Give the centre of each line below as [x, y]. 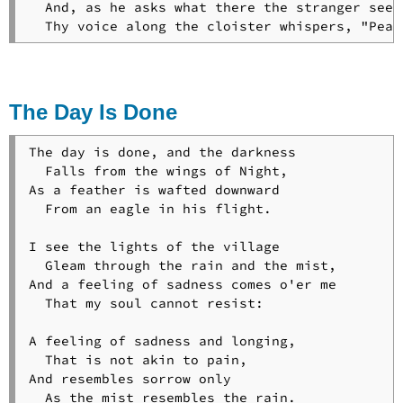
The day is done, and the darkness [162, 152]
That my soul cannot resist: [146, 303]
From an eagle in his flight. [150, 208]
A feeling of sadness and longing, [162, 340]
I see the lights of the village [154, 246]
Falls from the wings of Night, [158, 170]
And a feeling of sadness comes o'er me [182, 284]
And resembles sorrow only [130, 378]
